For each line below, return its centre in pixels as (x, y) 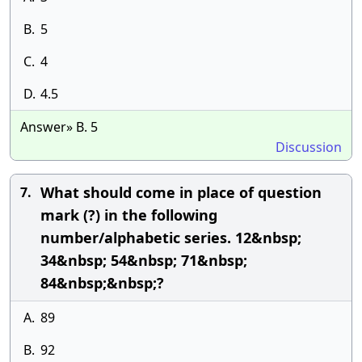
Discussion (309, 147)
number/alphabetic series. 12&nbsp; (171, 238)
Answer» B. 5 (59, 127)
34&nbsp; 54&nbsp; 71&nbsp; (144, 260)
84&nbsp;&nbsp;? (102, 283)
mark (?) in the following (129, 215)
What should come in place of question (181, 192)
